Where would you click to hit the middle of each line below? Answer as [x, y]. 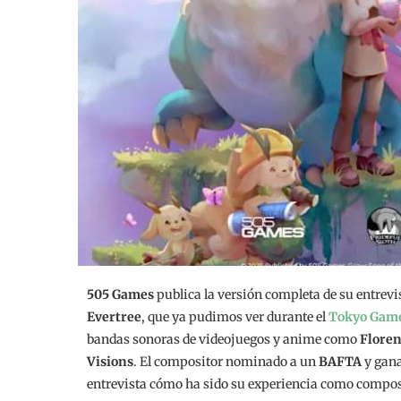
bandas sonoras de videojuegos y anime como [223, 339]
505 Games [120, 294]
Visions [110, 362]
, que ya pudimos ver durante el [235, 317]
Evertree [114, 317]
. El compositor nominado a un [226, 362]
